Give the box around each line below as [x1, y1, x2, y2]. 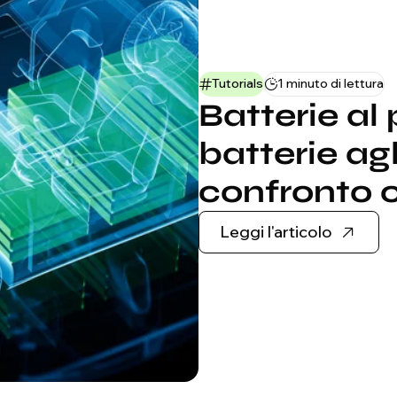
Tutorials [212, 75, 263, 91]
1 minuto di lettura [277, 75, 384, 91]
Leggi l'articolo [221, 221, 332, 242]
